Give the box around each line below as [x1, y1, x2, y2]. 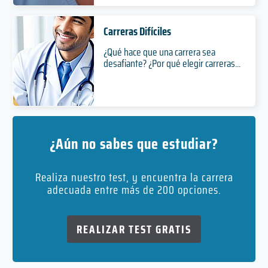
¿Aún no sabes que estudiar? [50, 132, 218, 156]
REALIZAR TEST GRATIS [77, 220, 191, 239]
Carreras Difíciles [103, 22, 171, 41]
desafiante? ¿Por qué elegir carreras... [103, 55, 240, 72]
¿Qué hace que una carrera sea [103, 44, 215, 61]
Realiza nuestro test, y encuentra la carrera [35, 168, 233, 187]
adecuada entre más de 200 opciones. [47, 181, 221, 199]
